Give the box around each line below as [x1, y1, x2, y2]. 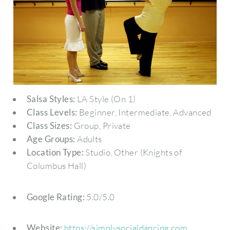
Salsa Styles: [26, 93, 75, 105]
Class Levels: [26, 107, 78, 118]
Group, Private [72, 120, 131, 131]
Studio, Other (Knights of [84, 147, 182, 158]
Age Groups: [26, 133, 75, 145]
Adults [75, 133, 102, 145]
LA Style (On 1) [75, 93, 136, 105]
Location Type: [26, 147, 84, 158]
